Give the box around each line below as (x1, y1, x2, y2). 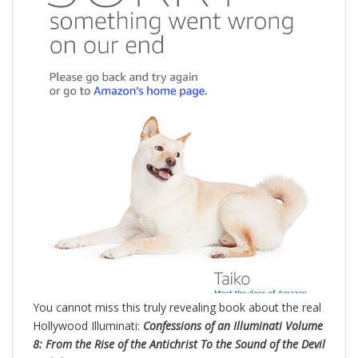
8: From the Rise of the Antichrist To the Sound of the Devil (33, 336, 325, 352)
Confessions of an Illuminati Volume (143, 318, 323, 334)
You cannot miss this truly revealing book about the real (33, 300, 321, 316)
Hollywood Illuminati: (33, 318, 143, 334)
